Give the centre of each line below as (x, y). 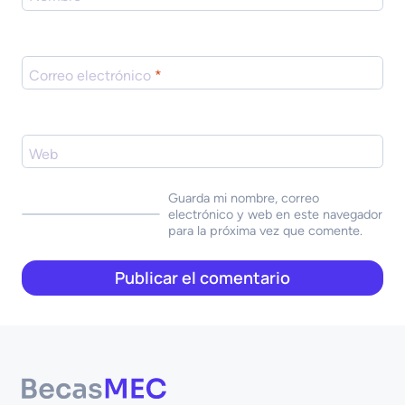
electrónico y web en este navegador (275, 215)
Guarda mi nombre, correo (243, 198)
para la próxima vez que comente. (265, 231)
